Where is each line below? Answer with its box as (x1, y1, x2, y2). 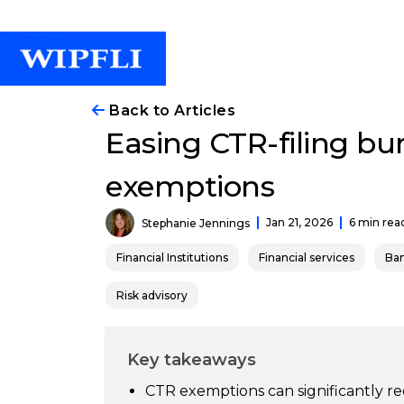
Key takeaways (127, 349, 256, 370)
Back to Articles (105, 102, 235, 119)
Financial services (259, 251, 354, 264)
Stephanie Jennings (142, 216, 250, 230)
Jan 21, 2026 (266, 216, 333, 229)
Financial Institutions (116, 251, 228, 264)
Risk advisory (116, 289, 188, 302)
